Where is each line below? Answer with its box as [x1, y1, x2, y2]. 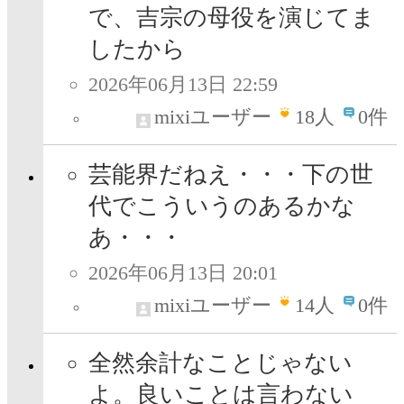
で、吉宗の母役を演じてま [88, 5, 375, 32]
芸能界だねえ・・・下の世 [88, 161, 373, 188]
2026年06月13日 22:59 [88, 73, 278, 96]
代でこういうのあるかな [88, 193, 355, 220]
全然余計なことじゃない [88, 350, 353, 377]
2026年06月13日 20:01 [88, 262, 278, 285]
